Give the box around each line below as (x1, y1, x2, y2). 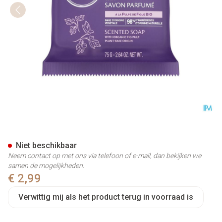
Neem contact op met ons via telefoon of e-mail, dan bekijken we (8, 152, 201, 160)
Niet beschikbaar (16, 141, 77, 150)
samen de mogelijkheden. (8, 162, 84, 169)
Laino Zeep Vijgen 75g (7, 125, 165, 144)
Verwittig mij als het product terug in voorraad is (18, 192, 193, 202)
